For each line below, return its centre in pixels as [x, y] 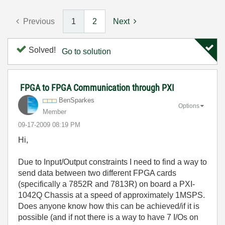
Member [54, 112]
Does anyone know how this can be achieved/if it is [109, 206]
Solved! [41, 50]
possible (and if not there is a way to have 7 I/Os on [108, 217]
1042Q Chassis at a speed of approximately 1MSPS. [111, 195]
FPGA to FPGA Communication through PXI [97, 88]
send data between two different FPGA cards [97, 173]
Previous [39, 21]
